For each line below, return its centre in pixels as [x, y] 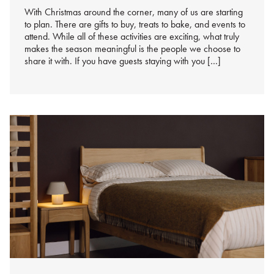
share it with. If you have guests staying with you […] [123, 61]
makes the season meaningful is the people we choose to [132, 48]
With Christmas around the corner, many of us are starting [134, 12]
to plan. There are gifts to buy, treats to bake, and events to [135, 24]
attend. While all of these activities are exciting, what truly [132, 36]
